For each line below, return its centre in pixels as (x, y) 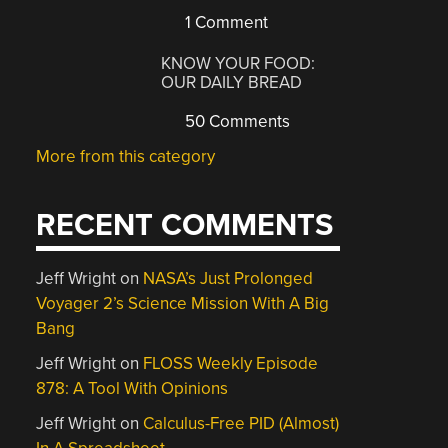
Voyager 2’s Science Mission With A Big (183, 303)
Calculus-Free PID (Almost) (241, 423)
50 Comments (236, 121)
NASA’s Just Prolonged (228, 278)
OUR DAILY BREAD (232, 82)
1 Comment (225, 22)
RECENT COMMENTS (185, 225)
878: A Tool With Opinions (132, 388)
